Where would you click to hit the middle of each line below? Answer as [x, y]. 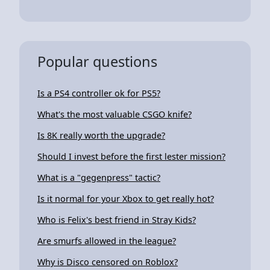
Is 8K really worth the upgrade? [101, 135]
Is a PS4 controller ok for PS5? [99, 93]
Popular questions [97, 61]
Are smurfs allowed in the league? [107, 240]
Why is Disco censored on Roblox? [108, 262]
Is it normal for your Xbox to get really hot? [126, 198]
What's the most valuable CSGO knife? [115, 114]
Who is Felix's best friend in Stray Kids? [117, 219]
